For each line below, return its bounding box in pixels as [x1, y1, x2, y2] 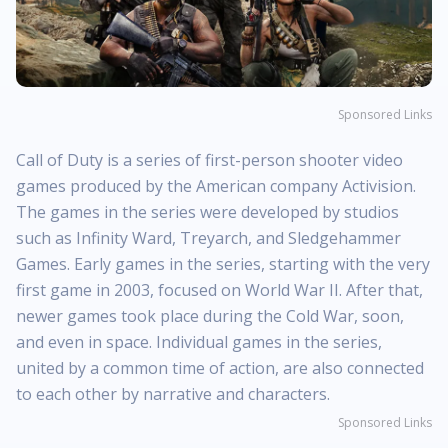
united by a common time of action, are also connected [16, 357, 424, 379]
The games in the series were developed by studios [16, 201, 399, 223]
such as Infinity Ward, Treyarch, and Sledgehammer [16, 227, 401, 249]
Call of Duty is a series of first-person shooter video [16, 149, 403, 171]
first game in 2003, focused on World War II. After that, [16, 279, 423, 301]
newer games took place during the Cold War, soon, [16, 305, 404, 327]
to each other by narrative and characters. [16, 383, 330, 405]
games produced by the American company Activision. [16, 175, 416, 197]
